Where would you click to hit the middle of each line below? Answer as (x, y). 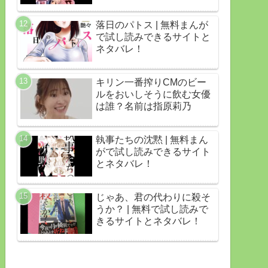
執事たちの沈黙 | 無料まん (152, 140)
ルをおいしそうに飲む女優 (153, 95)
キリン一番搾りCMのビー (151, 83)
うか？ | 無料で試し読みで (152, 209)
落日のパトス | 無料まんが (152, 25)
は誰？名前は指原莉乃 (144, 106)
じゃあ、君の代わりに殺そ (153, 197)
